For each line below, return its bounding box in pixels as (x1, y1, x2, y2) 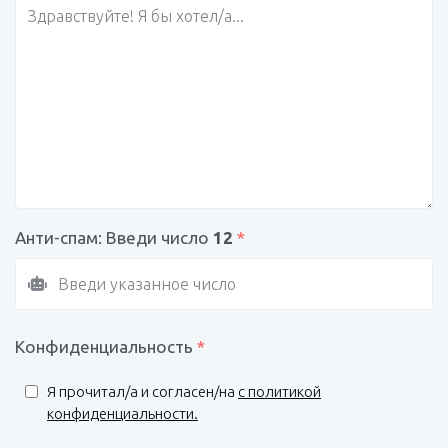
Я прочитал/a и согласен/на (47, 382, 238, 400)
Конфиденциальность (15, 336, 197, 356)
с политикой (238, 382, 321, 400)
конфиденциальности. (47, 404, 198, 422)
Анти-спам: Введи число (15, 227, 213, 247)
